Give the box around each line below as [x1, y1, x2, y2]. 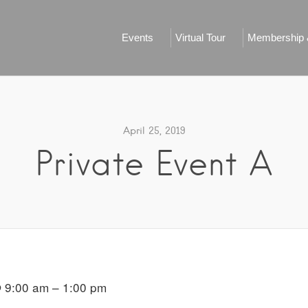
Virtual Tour [175, 32, 225, 43]
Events [122, 32, 153, 43]
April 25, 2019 [122, 124, 186, 137]
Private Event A [35, 144, 273, 184]
